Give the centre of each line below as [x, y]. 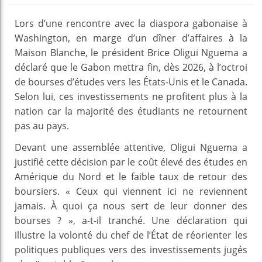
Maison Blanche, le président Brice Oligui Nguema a [131, 52]
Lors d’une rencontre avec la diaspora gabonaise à [131, 23]
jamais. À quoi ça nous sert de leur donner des [131, 206]
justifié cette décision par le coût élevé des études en [131, 162]
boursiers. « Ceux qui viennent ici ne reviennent [131, 191]
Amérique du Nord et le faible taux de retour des [131, 176]
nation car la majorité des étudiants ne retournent [131, 111]
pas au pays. [42, 125]
